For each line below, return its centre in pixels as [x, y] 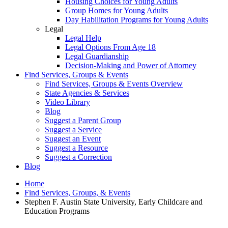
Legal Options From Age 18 [110, 47]
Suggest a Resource [76, 148]
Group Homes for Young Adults [117, 11]
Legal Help [83, 38]
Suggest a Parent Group [83, 121]
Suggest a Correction [78, 157]
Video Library [67, 102]
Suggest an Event [73, 139]
